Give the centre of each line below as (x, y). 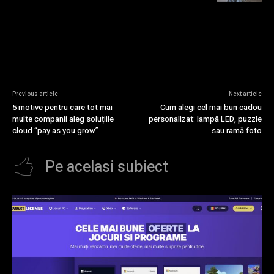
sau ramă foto (236, 131)
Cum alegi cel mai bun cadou (211, 108)
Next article (245, 94)
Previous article (35, 94)
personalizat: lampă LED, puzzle (205, 119)
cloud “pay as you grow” (55, 131)
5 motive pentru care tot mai (62, 108)
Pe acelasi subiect (107, 168)
